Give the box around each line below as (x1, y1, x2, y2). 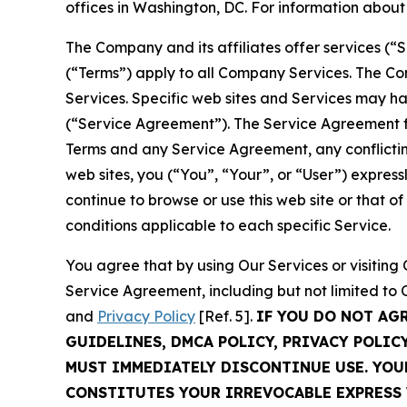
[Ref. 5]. (195, 306, 256, 325)
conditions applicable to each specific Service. (65, 215, 391, 234)
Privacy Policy (97, 306, 195, 325)
